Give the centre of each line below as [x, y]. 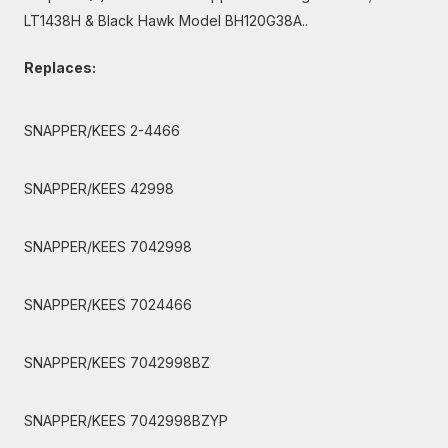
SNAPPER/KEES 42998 [99, 188]
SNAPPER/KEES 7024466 [108, 304]
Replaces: [60, 67]
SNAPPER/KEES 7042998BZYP [126, 420]
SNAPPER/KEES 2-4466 [102, 130]
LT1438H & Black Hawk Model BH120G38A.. [166, 20]
